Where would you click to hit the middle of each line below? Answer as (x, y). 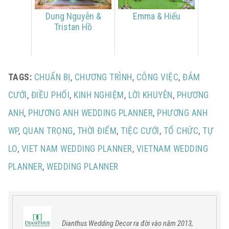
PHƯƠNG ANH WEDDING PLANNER (91, 113)
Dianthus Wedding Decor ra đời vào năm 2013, (127, 223)
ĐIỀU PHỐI (50, 95)
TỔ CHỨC (181, 131)
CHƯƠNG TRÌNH (103, 77)
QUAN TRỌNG (48, 131)
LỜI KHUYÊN (150, 95)
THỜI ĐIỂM (97, 131)
